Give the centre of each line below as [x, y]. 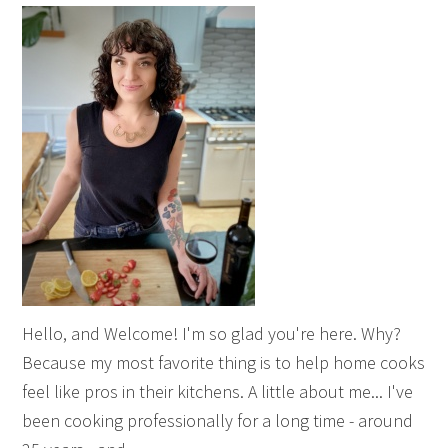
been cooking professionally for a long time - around [218, 420]
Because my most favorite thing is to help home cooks [224, 362]
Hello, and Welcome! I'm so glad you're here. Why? [212, 333]
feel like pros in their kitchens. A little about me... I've [218, 391]
